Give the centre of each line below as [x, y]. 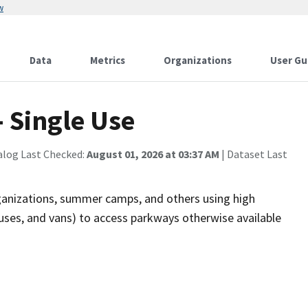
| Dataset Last [253, 154]
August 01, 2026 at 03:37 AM [153, 154]
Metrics [108, 60]
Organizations [198, 60]
